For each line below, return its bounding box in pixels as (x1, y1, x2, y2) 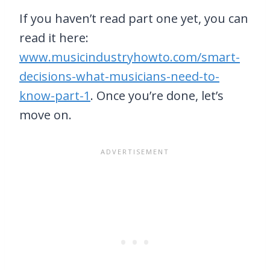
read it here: (19, 30, 89, 46)
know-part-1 (19, 87, 90, 104)
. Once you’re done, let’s (90, 87, 224, 104)
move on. (19, 107, 72, 124)
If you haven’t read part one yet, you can (19, 10, 248, 27)
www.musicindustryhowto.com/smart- (19, 49, 240, 66)
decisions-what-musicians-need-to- (19, 68, 219, 85)
